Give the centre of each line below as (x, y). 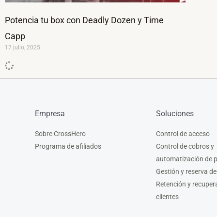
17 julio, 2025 (23, 48)
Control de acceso (183, 134)
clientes (167, 197)
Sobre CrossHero (60, 134)
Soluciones (175, 114)
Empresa (50, 114)
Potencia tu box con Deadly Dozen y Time (84, 20)
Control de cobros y (185, 147)
